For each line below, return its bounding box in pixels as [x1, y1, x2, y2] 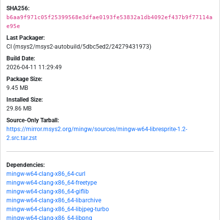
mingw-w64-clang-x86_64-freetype [6, 179, 97, 187]
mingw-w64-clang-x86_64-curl [6, 170, 85, 178]
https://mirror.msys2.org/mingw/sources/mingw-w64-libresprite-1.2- [6, 126, 187, 133]
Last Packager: [6, 34, 45, 42]
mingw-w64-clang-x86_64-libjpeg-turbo [6, 206, 109, 213]
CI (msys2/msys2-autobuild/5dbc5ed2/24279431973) [6, 43, 151, 51]
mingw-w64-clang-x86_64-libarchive [6, 197, 101, 204]
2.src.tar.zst [6, 135, 37, 142]
